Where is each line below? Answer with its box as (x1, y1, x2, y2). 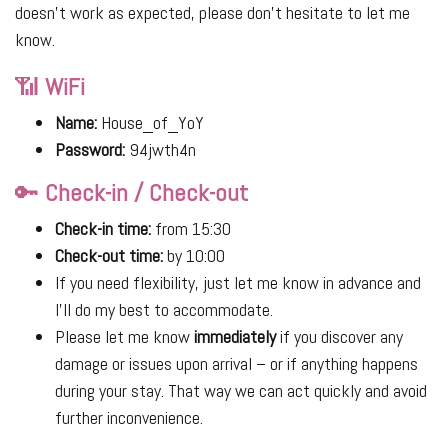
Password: (55, 138, 125, 162)
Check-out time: (55, 244, 163, 268)
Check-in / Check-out (45, 177, 248, 209)
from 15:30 (151, 217, 231, 241)
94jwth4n (125, 138, 196, 162)
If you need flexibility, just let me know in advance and (55, 271, 421, 295)
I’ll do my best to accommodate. (55, 298, 273, 322)
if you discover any (276, 325, 403, 349)
